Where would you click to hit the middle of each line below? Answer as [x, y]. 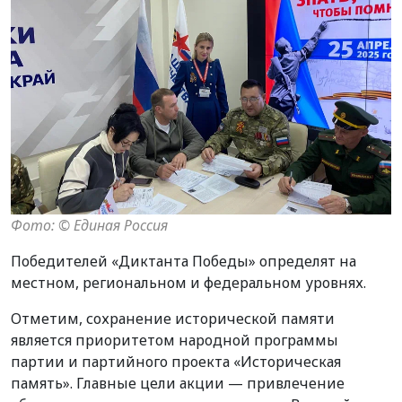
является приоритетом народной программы [175, 340]
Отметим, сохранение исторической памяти [173, 318]
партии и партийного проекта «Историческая [176, 361]
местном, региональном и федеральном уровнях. [188, 282]
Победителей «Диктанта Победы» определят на [184, 261]
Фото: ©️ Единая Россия [89, 225]
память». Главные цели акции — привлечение [178, 383]
